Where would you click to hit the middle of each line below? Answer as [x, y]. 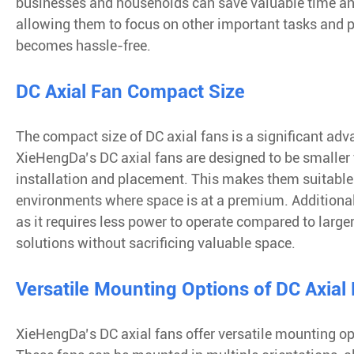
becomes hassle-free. [83, 45]
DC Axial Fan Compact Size [130, 92]
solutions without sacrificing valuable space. [156, 243]
